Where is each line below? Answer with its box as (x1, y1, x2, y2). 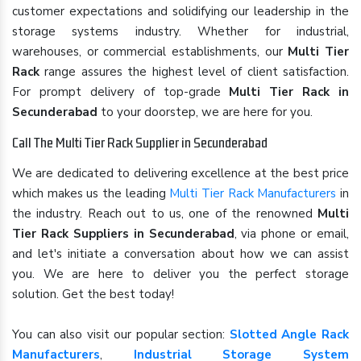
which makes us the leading (12, 185, 170, 201)
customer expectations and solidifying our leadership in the (12, 3, 349, 19)
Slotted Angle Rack (229, 326, 350, 342)
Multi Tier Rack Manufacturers (169, 185, 337, 201)
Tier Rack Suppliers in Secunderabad (12, 226, 234, 242)
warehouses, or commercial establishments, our (12, 44, 288, 60)
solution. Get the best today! (12, 286, 174, 302)
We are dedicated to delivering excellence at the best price (12, 165, 349, 181)
